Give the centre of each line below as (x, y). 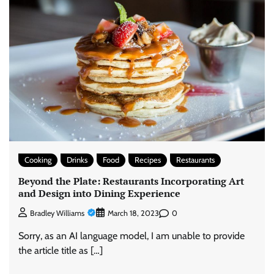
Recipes (148, 160)
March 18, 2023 (133, 213)
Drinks (77, 160)
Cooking (38, 160)
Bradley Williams (57, 213)
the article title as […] (61, 251)
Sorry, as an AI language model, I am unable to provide (131, 236)
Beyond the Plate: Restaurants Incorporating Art (131, 181)
